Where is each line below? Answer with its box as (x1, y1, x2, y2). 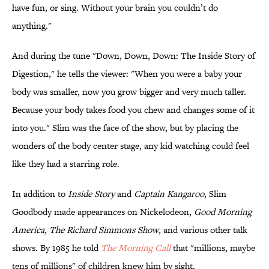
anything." (12, 19, 52, 32)
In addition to (12, 187, 68, 201)
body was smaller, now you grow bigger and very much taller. (12, 85, 246, 98)
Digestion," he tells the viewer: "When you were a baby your (12, 67, 242, 80)
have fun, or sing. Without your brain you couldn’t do (12, 1, 218, 14)
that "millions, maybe (171, 241, 255, 255)
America (12, 223, 44, 237)
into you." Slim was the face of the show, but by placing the (12, 121, 238, 134)
